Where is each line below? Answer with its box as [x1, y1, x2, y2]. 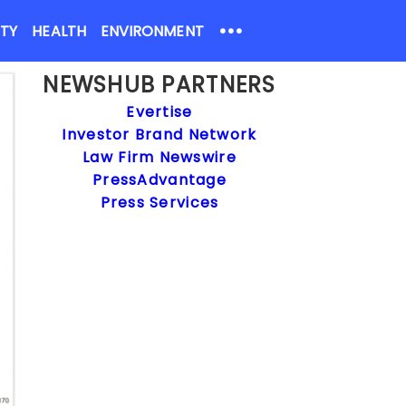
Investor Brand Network [62, 124, 257, 145]
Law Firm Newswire [82, 147, 237, 168]
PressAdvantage [92, 169, 227, 190]
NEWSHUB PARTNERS [43, 70, 276, 100]
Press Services [100, 192, 219, 213]
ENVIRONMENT [100, 21, 204, 42]
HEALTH [32, 21, 86, 42]
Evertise [126, 101, 193, 122]
